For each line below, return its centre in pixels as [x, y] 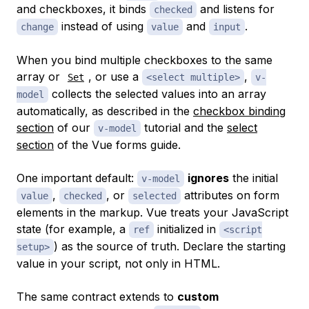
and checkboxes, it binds [83, 9]
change [37, 27]
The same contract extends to [97, 296]
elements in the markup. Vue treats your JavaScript [152, 212]
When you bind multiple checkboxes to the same [144, 60]
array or [40, 76]
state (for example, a [73, 229]
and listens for [236, 9]
